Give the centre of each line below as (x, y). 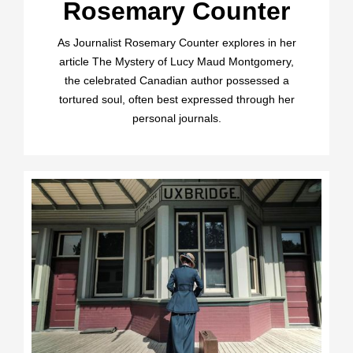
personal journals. (176, 119)
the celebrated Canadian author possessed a (176, 81)
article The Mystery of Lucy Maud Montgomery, (176, 62)
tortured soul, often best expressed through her (176, 100)
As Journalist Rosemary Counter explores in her (176, 43)
